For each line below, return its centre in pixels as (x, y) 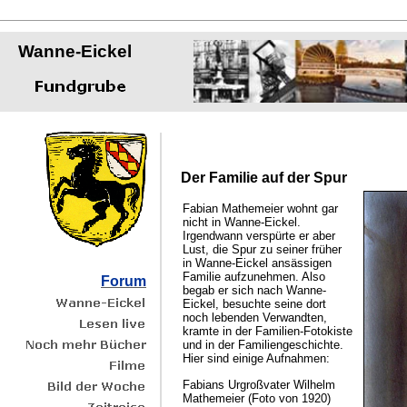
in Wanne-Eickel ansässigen (257, 263)
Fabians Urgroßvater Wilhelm (259, 384)
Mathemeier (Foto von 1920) (257, 398)
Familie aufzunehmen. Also (254, 277)
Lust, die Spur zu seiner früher (262, 250)
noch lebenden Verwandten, (255, 318)
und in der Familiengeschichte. (263, 345)
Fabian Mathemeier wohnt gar (260, 209)
